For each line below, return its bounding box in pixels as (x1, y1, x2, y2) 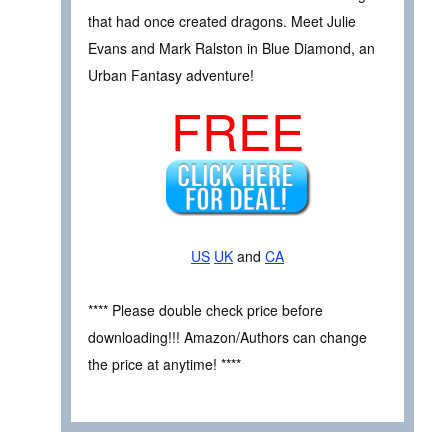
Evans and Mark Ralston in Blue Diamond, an (88, 37, 375, 58)
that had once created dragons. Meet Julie (88, 10, 356, 31)
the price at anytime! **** (88, 353, 241, 374)
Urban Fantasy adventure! (88, 64, 254, 85)
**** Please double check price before (88, 299, 323, 320)
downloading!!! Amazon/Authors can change (88, 326, 367, 347)
